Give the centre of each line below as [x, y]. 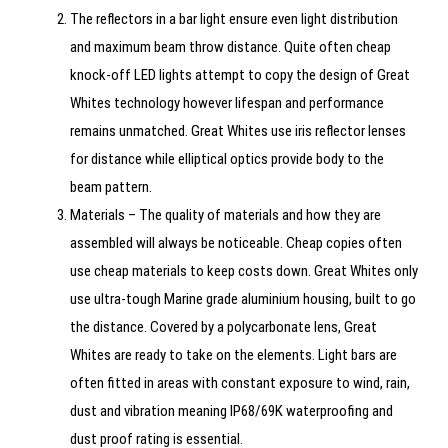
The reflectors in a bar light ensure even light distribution [234, 19]
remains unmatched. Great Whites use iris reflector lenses [238, 131]
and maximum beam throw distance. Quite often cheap [230, 47]
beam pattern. [111, 187]
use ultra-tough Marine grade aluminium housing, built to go [243, 299]
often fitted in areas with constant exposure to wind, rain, [240, 383]
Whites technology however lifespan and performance [227, 103]
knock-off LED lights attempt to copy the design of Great [240, 75]
